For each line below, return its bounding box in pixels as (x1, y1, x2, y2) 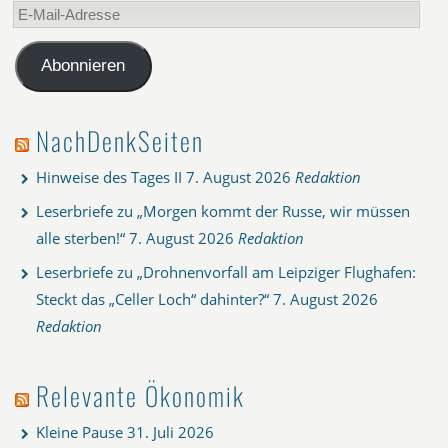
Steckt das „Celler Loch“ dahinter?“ (36, 288, 269, 309)
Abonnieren (41, 56, 126, 76)
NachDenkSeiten (36, 121, 204, 159)
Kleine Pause (36, 421, 123, 442)
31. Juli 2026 (127, 421, 214, 442)
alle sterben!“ (36, 227, 125, 248)
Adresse (14, 49, 69, 70)
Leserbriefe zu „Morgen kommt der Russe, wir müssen (36, 200, 410, 221)
